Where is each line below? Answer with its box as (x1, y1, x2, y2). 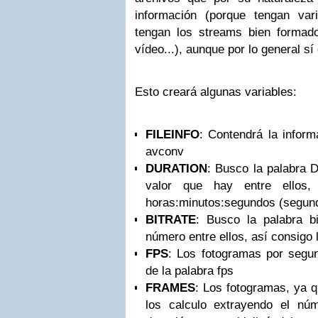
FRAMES (146, 281, 195, 295)
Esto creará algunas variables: (135, 85, 297, 99)
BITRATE (146, 213, 196, 226)
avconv (146, 145, 184, 158)
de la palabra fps (146, 264, 234, 278)
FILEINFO (146, 128, 199, 141)
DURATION (146, 162, 207, 175)
